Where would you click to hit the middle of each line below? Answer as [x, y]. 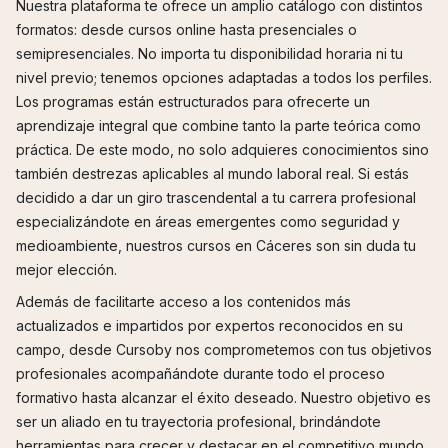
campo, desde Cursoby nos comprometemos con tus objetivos [224, 349]
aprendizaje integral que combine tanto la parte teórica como [218, 125]
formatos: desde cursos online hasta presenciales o [186, 29]
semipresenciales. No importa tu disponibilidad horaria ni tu [209, 53]
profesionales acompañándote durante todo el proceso [200, 373]
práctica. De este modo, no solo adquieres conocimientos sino [222, 149]
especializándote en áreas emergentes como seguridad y [208, 221]
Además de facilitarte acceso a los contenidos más [183, 301]
